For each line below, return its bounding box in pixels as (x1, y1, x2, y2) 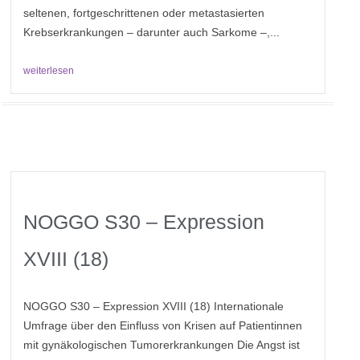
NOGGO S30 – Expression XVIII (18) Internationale (23, 300, 284, 313)
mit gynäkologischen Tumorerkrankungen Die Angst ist (23, 338, 301, 352)
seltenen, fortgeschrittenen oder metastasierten (23, 6, 265, 20)
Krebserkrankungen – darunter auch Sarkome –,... (23, 26, 280, 39)
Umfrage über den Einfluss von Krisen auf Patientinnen (23, 319, 303, 333)
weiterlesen (23, 65, 75, 77)
